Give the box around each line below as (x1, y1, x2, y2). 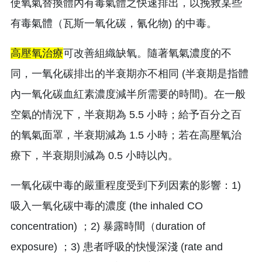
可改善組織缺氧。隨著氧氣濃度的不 (63, 47, 232, 59)
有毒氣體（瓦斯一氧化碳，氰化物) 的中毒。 (11, 17, 217, 29)
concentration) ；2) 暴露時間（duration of (11, 220, 205, 232)
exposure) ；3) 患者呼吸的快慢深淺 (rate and (11, 240, 223, 253)
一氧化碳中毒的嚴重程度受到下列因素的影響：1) (11, 179, 241, 191)
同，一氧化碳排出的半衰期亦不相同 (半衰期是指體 (11, 67, 249, 80)
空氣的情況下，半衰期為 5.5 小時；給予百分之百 (11, 108, 242, 120)
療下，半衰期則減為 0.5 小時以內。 (11, 149, 178, 161)
